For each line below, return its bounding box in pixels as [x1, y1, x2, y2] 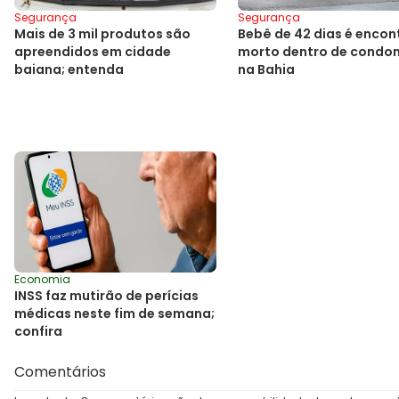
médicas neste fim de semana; [14, 305, 215, 323]
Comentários [14, 362, 106, 383]
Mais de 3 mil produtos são [14, 24, 191, 43]
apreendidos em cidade [14, 42, 171, 61]
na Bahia [238, 60, 295, 78]
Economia [14, 272, 70, 288]
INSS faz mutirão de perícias [14, 287, 199, 305]
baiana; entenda [14, 60, 124, 78]
